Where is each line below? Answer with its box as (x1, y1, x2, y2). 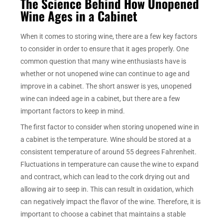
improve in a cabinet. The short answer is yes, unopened (20, 82, 192, 91)
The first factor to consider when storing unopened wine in (20, 123, 200, 131)
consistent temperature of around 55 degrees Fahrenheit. (20, 148, 197, 156)
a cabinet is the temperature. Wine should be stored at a (20, 135, 192, 144)
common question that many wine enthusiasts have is (20, 57, 187, 66)
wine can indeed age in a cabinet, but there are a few (20, 95, 181, 103)
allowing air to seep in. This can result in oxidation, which (20, 185, 194, 194)
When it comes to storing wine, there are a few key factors (20, 32, 198, 41)
